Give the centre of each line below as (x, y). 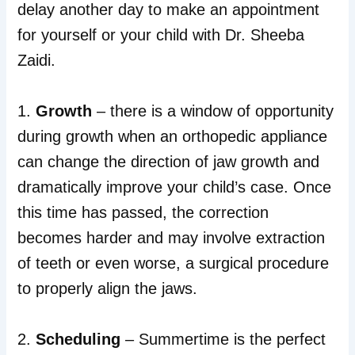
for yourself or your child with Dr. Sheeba (161, 35)
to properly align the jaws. (108, 289)
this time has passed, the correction (143, 213)
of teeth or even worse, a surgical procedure (174, 263)
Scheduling (78, 340)
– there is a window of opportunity (213, 111)
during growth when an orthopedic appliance (173, 137)
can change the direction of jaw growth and (169, 162)
